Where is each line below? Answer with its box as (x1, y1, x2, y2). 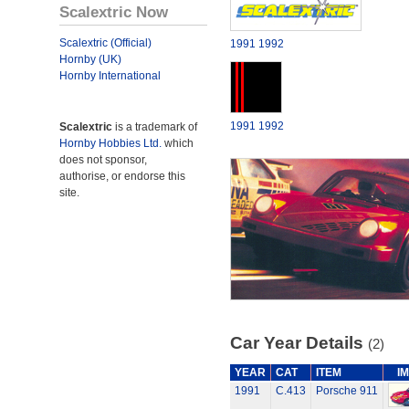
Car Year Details (229, 333, 368, 352)
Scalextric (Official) (59, 37, 152, 49)
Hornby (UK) (59, 53, 121, 66)
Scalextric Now (59, 3, 168, 21)
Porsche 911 (315, 384, 378, 397)
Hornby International (59, 69, 161, 82)
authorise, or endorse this (59, 170, 185, 183)
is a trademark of (112, 121, 197, 133)
